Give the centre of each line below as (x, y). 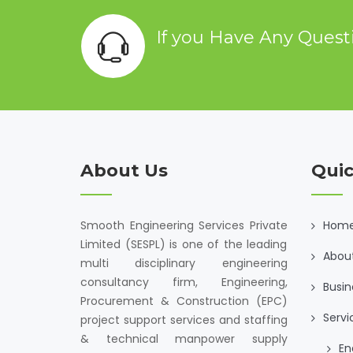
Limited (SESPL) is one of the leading (184, 244)
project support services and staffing (184, 320)
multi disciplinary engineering (184, 263)
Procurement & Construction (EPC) (184, 301)
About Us (124, 171)
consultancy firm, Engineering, (184, 282)
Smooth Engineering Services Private (184, 225)
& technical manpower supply (184, 339)
